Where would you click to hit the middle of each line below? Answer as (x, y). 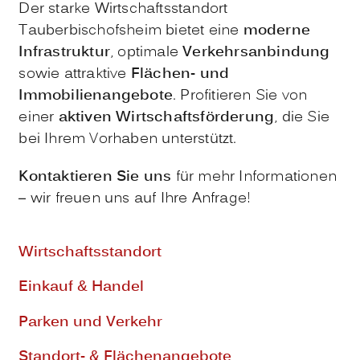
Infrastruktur (64, 53)
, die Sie (302, 118)
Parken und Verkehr (91, 322)
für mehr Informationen (254, 178)
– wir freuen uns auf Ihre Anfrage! (135, 199)
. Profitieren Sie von (240, 96)
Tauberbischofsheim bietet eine (131, 31)
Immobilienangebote (96, 96)
